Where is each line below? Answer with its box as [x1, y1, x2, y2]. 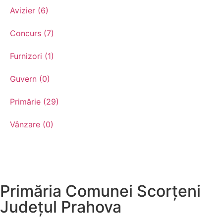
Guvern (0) [10, 74, 50, 84]
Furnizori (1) [10, 51, 54, 61]
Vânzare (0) [10, 119, 54, 129]
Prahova [61, 197, 121, 217]
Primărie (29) [10, 97, 59, 107]
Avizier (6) [10, 5, 49, 15]
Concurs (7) [10, 28, 54, 38]
